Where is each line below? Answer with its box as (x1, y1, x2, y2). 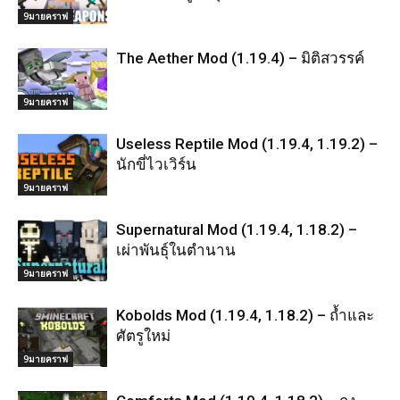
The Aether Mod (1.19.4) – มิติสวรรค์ (116, 49, 364, 67)
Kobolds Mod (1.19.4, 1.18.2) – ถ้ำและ (116, 306, 374, 324)
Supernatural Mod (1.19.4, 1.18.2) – (116, 221, 357, 238)
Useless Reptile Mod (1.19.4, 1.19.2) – (116, 135, 378, 153)
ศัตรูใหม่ (116, 327, 171, 345)
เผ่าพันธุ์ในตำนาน (116, 241, 236, 259)
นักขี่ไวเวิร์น (116, 155, 196, 173)
